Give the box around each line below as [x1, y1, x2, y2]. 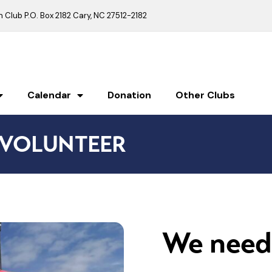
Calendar [27, 89, 71, 102]
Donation [107, 89, 151, 102]
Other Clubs [175, 89, 235, 102]
